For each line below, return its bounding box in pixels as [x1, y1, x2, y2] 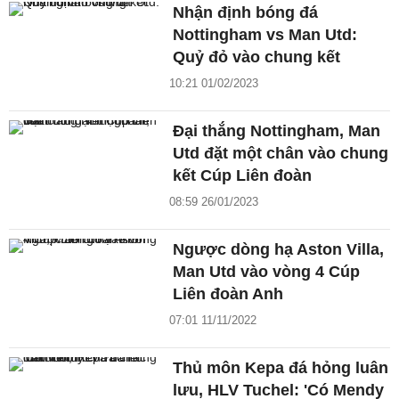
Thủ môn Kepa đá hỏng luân [173, 358, 389, 377]
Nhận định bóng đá [173, 3, 319, 21]
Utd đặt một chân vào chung [173, 143, 389, 162]
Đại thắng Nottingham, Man [173, 121, 381, 140]
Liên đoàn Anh [173, 284, 284, 303]
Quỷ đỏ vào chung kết [173, 47, 341, 66]
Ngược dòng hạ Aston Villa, [173, 240, 385, 258]
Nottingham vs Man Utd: [173, 25, 358, 44]
